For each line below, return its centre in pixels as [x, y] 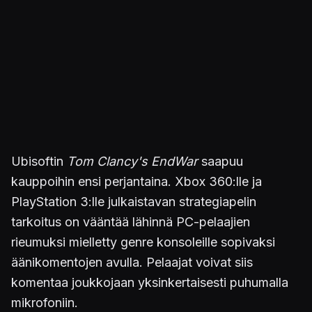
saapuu [220, 161]
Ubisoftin [39, 161]
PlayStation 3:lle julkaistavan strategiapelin [134, 202]
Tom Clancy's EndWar [132, 161]
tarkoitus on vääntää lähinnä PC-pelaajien [131, 222]
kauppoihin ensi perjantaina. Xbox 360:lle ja [136, 181]
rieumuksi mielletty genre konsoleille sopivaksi [143, 242]
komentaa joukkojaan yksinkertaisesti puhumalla [150, 282]
